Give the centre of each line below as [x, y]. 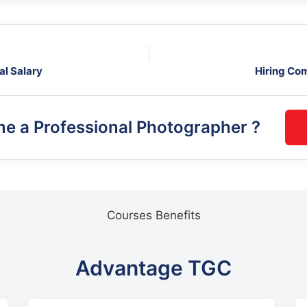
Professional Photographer [142, 127]
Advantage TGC [153, 268]
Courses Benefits [153, 215]
